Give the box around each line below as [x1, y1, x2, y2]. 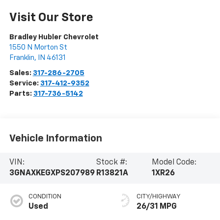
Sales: [9, 69, 33, 77]
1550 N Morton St [9, 44, 67, 52]
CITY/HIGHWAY [137, 193, 181, 200]
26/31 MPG [137, 203, 177, 211]
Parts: [9, 90, 33, 98]
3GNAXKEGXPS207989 [9, 169, 95, 178]
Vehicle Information [9, 133, 102, 143]
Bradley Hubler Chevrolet [9, 33, 99, 41]
